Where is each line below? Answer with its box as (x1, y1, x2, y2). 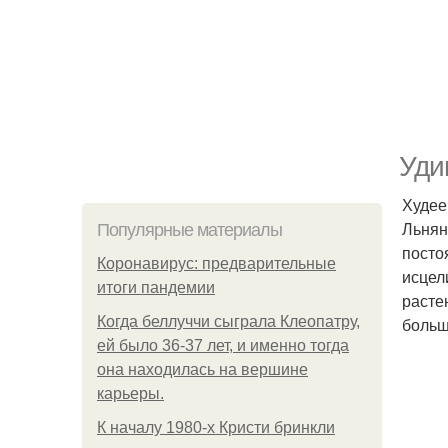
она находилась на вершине (97, 361, 308, 378)
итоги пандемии (97, 279, 215, 296)
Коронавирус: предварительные (97, 255, 336, 272)
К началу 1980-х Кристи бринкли (97, 419, 335, 436)
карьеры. (97, 385, 164, 402)
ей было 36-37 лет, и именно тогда (97, 337, 349, 354)
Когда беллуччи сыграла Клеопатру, (97, 313, 360, 330)
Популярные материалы (97, 220, 282, 240)
